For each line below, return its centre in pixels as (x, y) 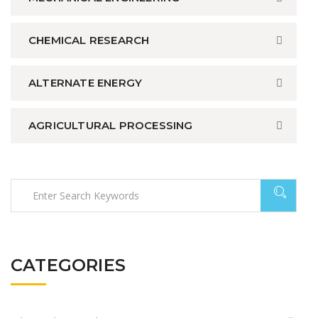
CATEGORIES (68, 265)
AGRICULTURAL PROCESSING (111, 126)
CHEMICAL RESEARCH (89, 40)
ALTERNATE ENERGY (86, 83)
